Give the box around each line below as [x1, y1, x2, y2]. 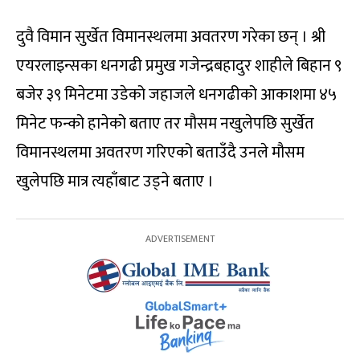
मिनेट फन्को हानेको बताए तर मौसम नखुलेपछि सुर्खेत [16, 110, 314, 138]
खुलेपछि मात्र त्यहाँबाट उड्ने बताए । [16, 168, 214, 196]
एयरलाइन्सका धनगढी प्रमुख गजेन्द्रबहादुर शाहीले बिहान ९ [16, 52, 342, 80]
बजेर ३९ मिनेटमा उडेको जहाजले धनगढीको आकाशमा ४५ [16, 81, 337, 109]
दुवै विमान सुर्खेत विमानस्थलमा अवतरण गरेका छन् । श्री [16, 23, 325, 51]
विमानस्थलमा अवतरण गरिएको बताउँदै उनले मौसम [16, 139, 305, 167]
